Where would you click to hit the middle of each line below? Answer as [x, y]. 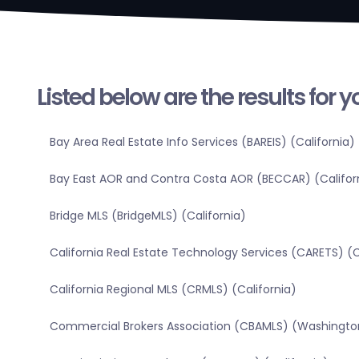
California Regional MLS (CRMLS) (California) [173, 290]
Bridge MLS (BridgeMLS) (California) [147, 216]
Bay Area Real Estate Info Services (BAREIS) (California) [202, 142]
